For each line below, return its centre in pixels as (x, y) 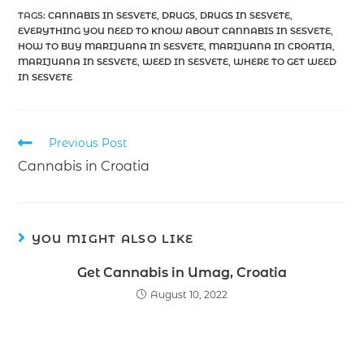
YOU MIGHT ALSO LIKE (113, 238)
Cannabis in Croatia (84, 166)
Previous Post (88, 143)
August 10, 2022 (189, 294)
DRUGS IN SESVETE (245, 15)
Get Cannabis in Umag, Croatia (182, 272)
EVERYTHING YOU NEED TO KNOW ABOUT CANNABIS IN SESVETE (175, 30)
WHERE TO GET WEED (285, 61)
